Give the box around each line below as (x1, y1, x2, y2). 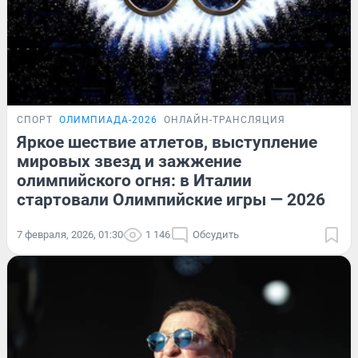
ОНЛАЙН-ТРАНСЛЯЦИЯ (164, 114, 285, 126)
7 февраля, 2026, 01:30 (17, 229, 123, 241)
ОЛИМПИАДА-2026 (59, 114, 157, 126)
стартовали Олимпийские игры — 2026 (17, 190, 325, 210)
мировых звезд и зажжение (17, 152, 241, 172)
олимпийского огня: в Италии (17, 171, 252, 191)
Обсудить (193, 229, 239, 241)
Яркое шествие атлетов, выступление (17, 133, 317, 153)
